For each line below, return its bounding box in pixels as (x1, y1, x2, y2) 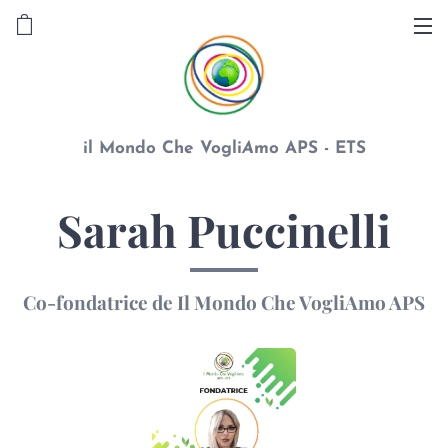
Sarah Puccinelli (57, 200, 391, 259)
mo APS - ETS (253, 140, 366, 157)
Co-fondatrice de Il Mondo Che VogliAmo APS (23, 289, 425, 315)
